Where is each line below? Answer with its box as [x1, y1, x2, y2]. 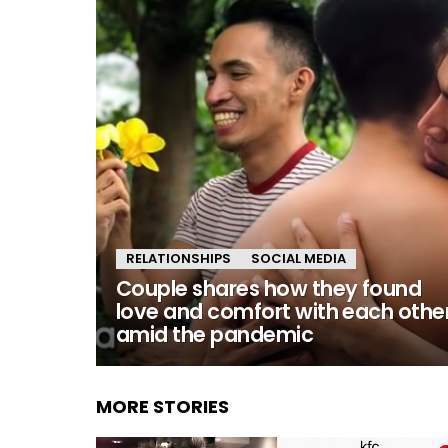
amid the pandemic [116, 320, 314, 349]
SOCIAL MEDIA [251, 249, 346, 268]
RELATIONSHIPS [126, 249, 231, 268]
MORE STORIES [96, 394, 229, 419]
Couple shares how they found [116, 274, 422, 303]
